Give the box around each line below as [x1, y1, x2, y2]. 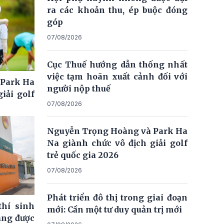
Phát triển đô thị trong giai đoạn [46, 192, 187, 202]
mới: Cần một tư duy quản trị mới [46, 204, 182, 214]
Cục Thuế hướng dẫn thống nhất [46, 59, 187, 69]
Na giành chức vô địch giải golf [46, 137, 187, 148]
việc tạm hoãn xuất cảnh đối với [46, 71, 187, 81]
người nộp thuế [46, 83, 110, 93]
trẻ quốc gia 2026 [46, 149, 118, 160]
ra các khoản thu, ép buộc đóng [46, 4, 187, 15]
